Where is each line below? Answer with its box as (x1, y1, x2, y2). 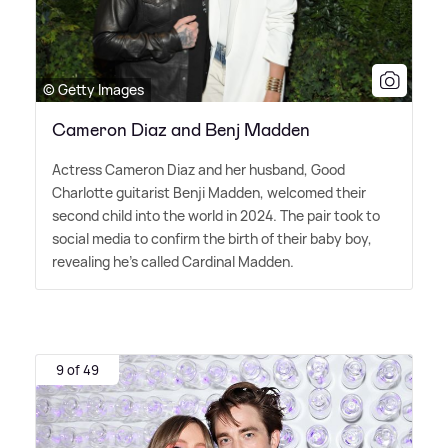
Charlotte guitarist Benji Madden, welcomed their (52, 182, 366, 202)
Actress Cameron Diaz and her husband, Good (52, 159, 345, 179)
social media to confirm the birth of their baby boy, (52, 228, 372, 248)
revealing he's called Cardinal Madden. (52, 251, 294, 271)
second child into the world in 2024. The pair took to (52, 205, 380, 225)
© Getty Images (43, 79, 144, 99)
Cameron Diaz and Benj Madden (52, 117, 310, 142)
